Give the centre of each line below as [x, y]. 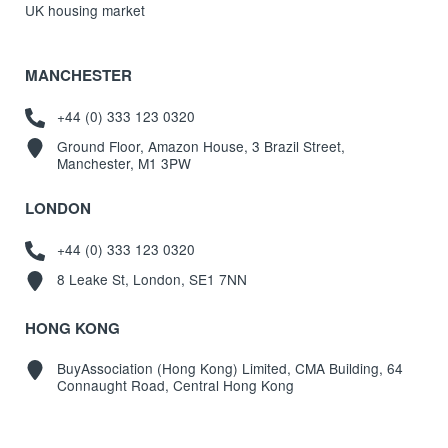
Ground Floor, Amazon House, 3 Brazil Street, [200, 146]
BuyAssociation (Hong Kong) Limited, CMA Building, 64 [229, 368]
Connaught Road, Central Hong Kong [175, 385]
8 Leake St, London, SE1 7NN [151, 279]
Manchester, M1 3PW [123, 163]
